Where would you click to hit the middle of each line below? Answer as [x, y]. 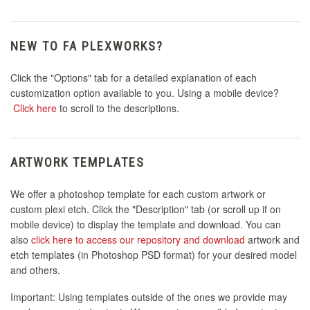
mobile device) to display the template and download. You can [146, 225]
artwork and [272, 240]
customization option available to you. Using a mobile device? [145, 93]
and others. [35, 270]
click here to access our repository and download [138, 240]
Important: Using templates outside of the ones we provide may [149, 297]
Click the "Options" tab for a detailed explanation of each [134, 78]
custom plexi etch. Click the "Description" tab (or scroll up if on [146, 209]
